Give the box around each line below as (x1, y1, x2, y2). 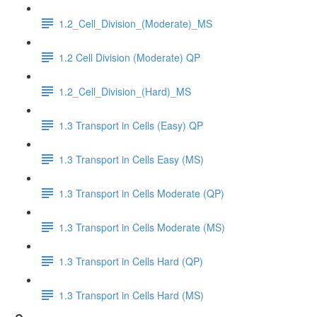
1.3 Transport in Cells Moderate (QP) (59, 185, 224, 200)
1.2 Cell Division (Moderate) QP (59, 50, 200, 64)
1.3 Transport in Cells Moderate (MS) (59, 219, 225, 234)
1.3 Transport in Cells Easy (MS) (59, 151, 204, 166)
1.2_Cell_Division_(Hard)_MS (59, 83, 191, 98)
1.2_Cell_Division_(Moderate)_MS (59, 16, 212, 30)
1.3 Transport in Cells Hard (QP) (59, 253, 203, 268)
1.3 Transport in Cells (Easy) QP (59, 117, 203, 132)
